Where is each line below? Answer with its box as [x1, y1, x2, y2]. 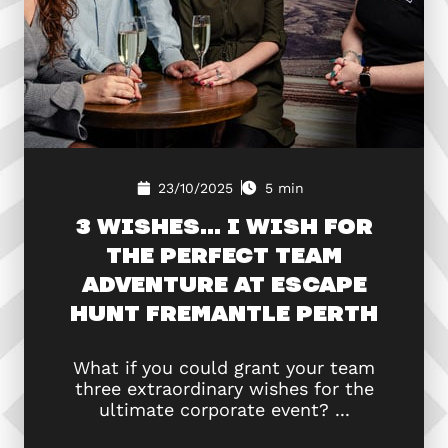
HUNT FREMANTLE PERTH [70, 295, 378, 329]
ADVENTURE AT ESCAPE [81, 266, 367, 300]
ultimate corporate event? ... [98, 399, 350, 420]
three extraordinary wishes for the [74, 378, 374, 399]
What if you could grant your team [73, 357, 375, 378]
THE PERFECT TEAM [106, 237, 342, 271]
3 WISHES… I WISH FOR [75, 208, 373, 242]
